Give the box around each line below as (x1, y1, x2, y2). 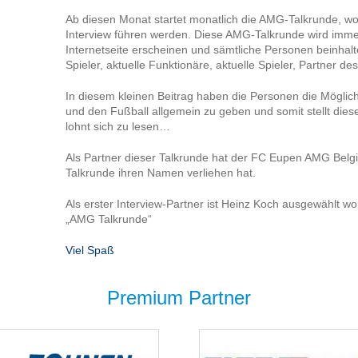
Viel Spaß (66, 244, 115, 257)
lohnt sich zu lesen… (66, 120, 171, 133)
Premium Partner (107, 287, 251, 308)
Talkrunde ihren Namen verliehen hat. (66, 166, 257, 179)
